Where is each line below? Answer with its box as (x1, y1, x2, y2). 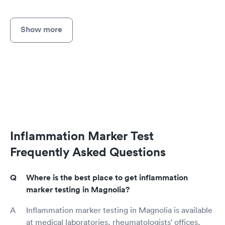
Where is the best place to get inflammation (26, 172, 188, 183)
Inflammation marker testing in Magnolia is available (26, 205, 212, 215)
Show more (21, 24, 62, 35)
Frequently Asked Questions (10, 144, 166, 160)
